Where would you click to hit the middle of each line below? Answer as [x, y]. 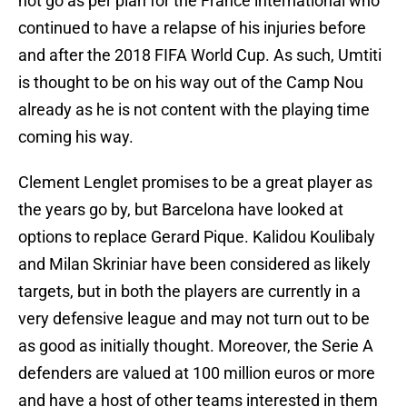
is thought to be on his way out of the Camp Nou [191, 83]
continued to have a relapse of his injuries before [192, 28]
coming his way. [76, 137]
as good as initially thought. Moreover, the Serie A [196, 346]
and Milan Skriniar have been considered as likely [194, 264]
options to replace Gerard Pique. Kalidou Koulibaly [197, 237]
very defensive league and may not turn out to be [194, 319]
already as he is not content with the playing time [194, 110]
